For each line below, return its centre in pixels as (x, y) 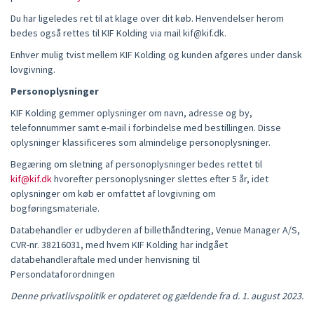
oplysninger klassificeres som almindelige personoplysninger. (141, 142)
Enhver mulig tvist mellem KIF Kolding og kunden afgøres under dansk (156, 55)
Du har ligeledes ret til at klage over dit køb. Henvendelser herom (147, 18)
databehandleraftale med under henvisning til (105, 259)
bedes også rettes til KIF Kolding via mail (96, 33)
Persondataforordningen (63, 274)
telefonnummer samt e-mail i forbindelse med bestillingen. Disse (146, 128)
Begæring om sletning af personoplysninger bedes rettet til (136, 164)
